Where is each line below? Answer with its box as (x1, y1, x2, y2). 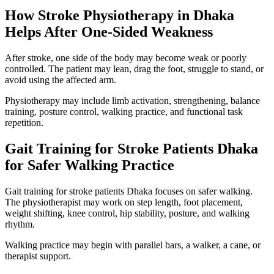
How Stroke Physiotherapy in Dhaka (5, 7, 234, 24)
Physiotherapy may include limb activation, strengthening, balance (5, 95, 260, 106)
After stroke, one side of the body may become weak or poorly (5, 53, 246, 64)
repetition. (5, 117, 43, 128)
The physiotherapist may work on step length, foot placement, (5, 196, 243, 207)
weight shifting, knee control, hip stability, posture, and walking (5, 207, 250, 218)
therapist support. (5, 250, 71, 261)
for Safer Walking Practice (5, 157, 174, 173)
